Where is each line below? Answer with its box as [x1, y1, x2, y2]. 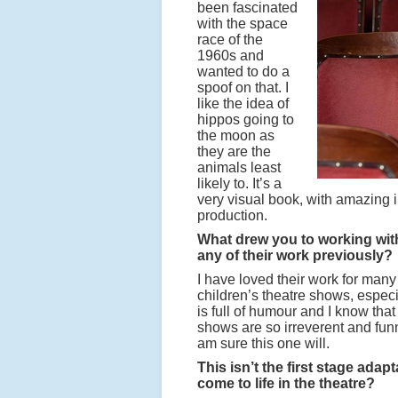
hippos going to [197, 112, 294, 127]
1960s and [197, 48, 264, 63]
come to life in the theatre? [197, 376, 375, 391]
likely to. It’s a [197, 176, 282, 191]
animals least [197, 160, 281, 175]
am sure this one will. [197, 336, 330, 351]
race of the [197, 32, 263, 47]
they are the [197, 144, 271, 159]
